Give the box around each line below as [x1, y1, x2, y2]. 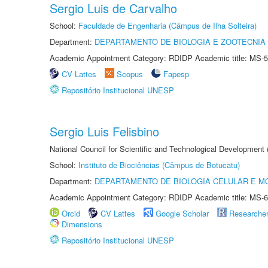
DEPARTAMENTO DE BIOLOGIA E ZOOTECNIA [95, 36, 266, 47]
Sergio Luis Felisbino [50, 123, 159, 140]
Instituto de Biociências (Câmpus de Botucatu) [78, 159, 240, 170]
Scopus [117, 68, 143, 80]
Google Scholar [156, 208, 209, 219]
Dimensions [62, 218, 102, 230]
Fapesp [163, 68, 189, 80]
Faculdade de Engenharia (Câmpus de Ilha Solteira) [78, 20, 257, 31]
